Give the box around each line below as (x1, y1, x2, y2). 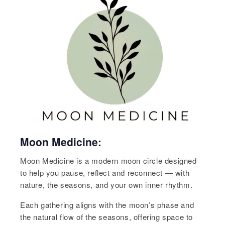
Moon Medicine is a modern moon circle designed (20, 155, 197, 166)
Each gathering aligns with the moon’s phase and (20, 199, 194, 210)
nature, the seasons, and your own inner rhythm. (20, 179, 193, 190)
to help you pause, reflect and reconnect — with (20, 167, 190, 178)
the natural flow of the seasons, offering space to (20, 211, 193, 222)
